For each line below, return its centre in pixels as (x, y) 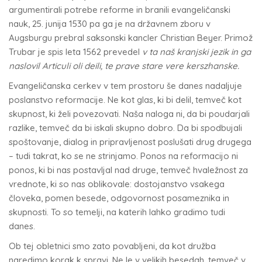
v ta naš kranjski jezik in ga (196, 52)
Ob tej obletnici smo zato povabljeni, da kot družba (112, 246)
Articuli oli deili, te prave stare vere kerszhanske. (141, 66)
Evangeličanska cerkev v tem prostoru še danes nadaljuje (125, 86)
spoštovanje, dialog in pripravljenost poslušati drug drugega (130, 142)
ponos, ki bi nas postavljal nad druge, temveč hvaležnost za (128, 170)
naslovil (24, 66)
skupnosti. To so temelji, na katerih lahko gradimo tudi (117, 212)
